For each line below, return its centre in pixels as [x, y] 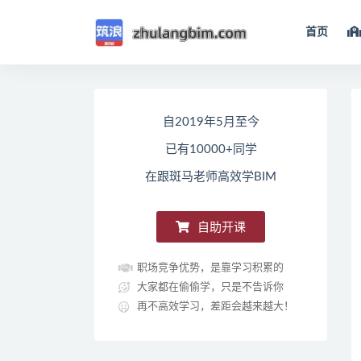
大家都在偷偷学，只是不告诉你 [210, 287]
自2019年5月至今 [211, 122]
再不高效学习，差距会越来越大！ [215, 307]
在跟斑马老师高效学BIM [211, 177]
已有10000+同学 [211, 149]
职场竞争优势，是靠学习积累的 [210, 268]
